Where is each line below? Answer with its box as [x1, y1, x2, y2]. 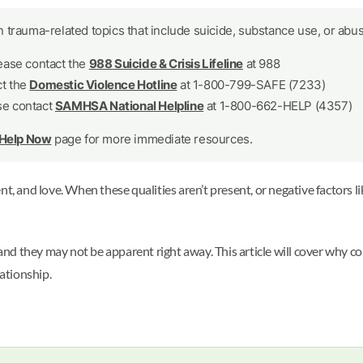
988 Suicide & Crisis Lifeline [88, 56, 244, 71]
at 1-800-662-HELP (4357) [203, 98, 352, 113]
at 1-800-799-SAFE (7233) [177, 77, 326, 92]
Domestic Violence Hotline [29, 77, 177, 92]
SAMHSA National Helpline [54, 98, 204, 113]
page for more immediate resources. [51, 131, 253, 147]
